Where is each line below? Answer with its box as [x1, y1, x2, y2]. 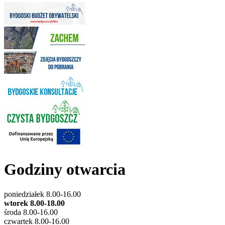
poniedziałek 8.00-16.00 [4, 189, 81, 198]
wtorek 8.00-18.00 [4, 198, 65, 207]
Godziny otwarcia [4, 160, 126, 179]
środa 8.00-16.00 [4, 207, 58, 216]
